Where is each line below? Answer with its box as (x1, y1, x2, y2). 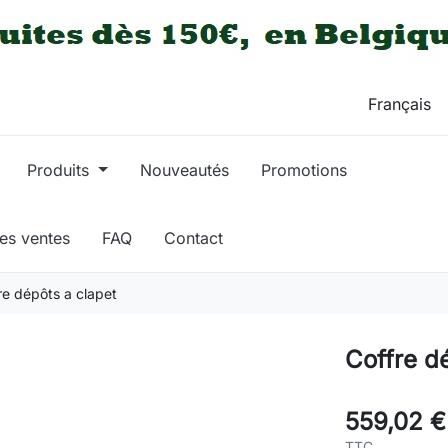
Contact (164, 227, 223, 248)
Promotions (260, 159, 347, 180)
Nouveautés (139, 159, 229, 180)
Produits (27, 159, 94, 180)
